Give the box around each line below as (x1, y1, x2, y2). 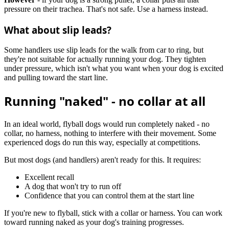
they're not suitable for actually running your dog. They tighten (4, 55, 206, 64)
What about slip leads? (4, 23, 111, 36)
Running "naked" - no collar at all (4, 93, 205, 110)
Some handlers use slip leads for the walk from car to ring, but (4, 45, 203, 55)
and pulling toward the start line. (4, 73, 108, 82)
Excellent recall (25, 173, 74, 182)
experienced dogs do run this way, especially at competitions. (4, 138, 200, 147)
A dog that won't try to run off (25, 182, 121, 191)
